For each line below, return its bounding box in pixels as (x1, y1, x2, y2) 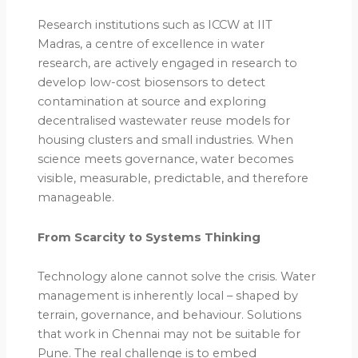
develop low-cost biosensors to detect (38, 75, 266, 90)
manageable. (38, 190, 115, 205)
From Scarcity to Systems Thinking (38, 229, 261, 245)
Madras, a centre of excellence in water (38, 37, 265, 52)
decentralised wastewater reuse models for (38, 113, 291, 129)
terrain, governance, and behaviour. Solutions (38, 308, 302, 323)
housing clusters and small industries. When (38, 133, 294, 148)
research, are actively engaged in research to (38, 56, 298, 71)
